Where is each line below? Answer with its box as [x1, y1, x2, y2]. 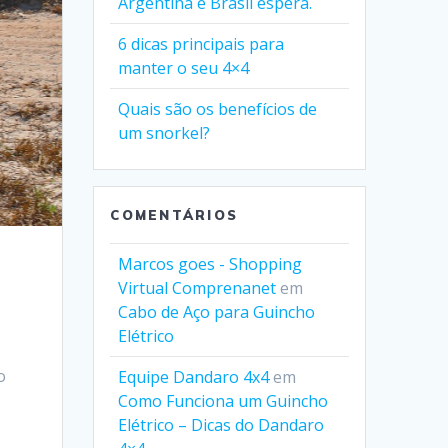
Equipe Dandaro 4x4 [118, 366, 270, 388]
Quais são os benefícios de [118, 98, 318, 120]
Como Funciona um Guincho [118, 390, 329, 412]
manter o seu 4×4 [118, 57, 250, 79]
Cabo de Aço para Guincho [118, 301, 316, 323]
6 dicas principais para [118, 33, 285, 55]
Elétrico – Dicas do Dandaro [118, 414, 325, 436]
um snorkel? [118, 122, 211, 144]
